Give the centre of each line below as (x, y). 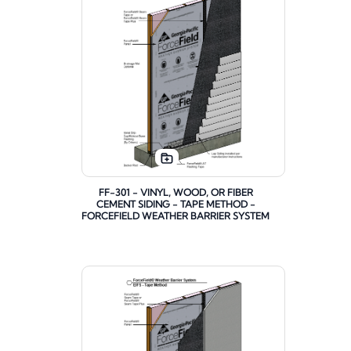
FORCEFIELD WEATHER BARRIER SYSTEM (175, 216)
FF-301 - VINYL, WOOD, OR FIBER (175, 193)
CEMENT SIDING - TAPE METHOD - (175, 204)
